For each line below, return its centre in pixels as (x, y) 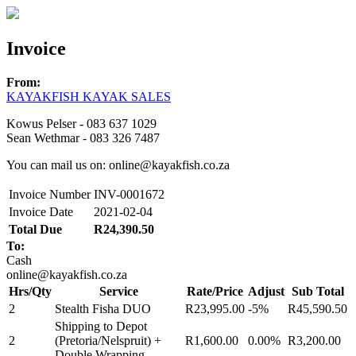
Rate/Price (215, 291)
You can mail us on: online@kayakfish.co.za (118, 164)
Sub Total (317, 291)
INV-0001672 (129, 194)
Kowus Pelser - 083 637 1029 (81, 123)
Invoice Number (50, 194)
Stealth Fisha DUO (103, 308)
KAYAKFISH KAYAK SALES (89, 96)
